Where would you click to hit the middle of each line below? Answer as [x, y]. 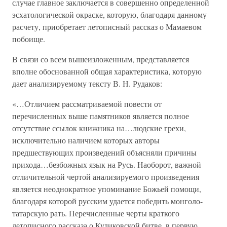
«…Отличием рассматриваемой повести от [87, 104]
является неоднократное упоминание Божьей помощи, [107, 189]
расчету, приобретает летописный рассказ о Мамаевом [107, 27]
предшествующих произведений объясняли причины [104, 152]
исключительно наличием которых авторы [86, 140]
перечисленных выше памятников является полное [101, 116]
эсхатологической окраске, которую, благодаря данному [109, 14]
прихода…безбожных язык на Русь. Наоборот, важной [107, 164]
